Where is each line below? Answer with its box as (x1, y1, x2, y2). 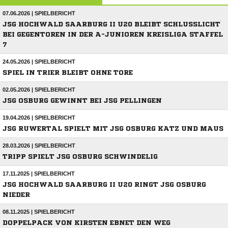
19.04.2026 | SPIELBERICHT (3, 115, 75, 121)
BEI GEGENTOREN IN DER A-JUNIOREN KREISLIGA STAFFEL (3, 31, 223, 38)
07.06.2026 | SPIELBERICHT (3, 10, 75, 17)
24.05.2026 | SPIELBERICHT (3, 59, 75, 65)
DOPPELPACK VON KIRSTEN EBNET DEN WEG (3, 219, 170, 226)
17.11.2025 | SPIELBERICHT (3, 170, 75, 177)
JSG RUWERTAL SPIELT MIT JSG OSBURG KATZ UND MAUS (3, 125, 223, 132)
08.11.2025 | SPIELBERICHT (3, 209, 75, 215)
